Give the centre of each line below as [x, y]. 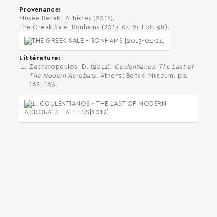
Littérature [39, 59]
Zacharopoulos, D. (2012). [72, 67]
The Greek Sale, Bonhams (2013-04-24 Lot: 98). [94, 27]
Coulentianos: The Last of [154, 67]
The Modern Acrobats [63, 76]
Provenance [39, 10]
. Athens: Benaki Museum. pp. [142, 76]
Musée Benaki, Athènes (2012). [67, 18]
